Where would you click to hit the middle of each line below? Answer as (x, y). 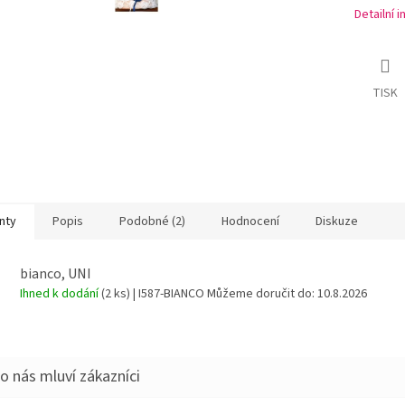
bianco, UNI (56, 274)
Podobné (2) (152, 221)
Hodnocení (250, 221)
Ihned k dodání (61, 294)
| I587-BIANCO (169, 294)
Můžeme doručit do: (261, 294)
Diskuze (337, 221)
